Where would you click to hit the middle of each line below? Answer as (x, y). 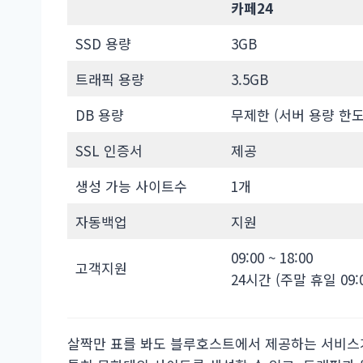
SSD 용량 (103, 43)
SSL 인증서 (109, 150)
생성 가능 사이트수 (131, 186)
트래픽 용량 (109, 79)
